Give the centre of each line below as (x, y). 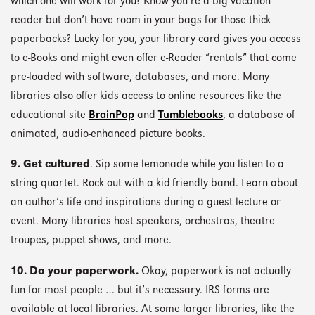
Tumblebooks (191, 116)
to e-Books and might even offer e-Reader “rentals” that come (154, 59)
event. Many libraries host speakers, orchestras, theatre (143, 222)
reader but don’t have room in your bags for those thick (141, 21)
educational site (50, 116)
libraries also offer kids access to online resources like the (146, 97)
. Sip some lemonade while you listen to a (187, 165)
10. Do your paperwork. (76, 271)
